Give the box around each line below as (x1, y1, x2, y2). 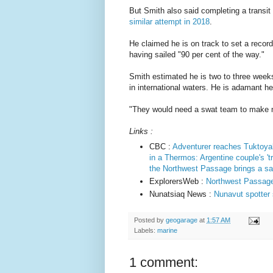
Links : (129, 127, 153, 136)
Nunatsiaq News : (149, 190, 214, 199)
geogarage (166, 216, 197, 224)
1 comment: (129, 255, 198, 271)
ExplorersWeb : (149, 176, 206, 186)
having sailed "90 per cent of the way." (129, 50, 264, 60)
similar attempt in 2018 (129, 17, 210, 27)
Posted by (134, 216, 166, 224)
